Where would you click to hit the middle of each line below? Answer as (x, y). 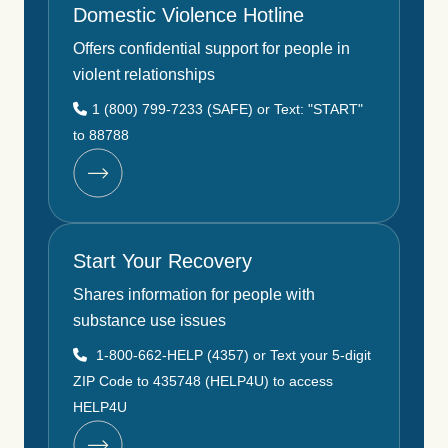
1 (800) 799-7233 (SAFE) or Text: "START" (227, 108)
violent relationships (144, 74)
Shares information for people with (194, 294)
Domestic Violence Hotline (188, 14)
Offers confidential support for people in (211, 48)
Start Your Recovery (162, 260)
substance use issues (149, 320)
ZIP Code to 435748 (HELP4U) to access (203, 380)
